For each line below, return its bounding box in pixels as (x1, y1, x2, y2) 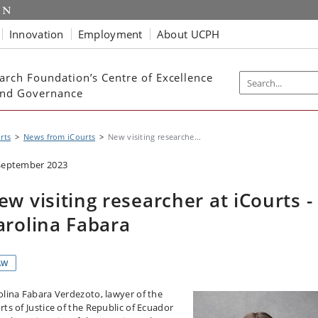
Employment (77, 26, 143, 41)
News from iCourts (23, 131, 96, 142)
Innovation (9, 26, 64, 41)
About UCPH (156, 26, 220, 41)
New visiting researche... (108, 131, 202, 142)
